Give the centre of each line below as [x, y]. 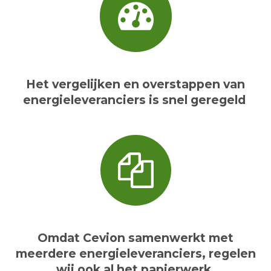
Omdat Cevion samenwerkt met [135, 238]
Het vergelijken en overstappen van [135, 84]
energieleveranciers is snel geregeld [135, 100]
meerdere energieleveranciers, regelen [135, 254]
